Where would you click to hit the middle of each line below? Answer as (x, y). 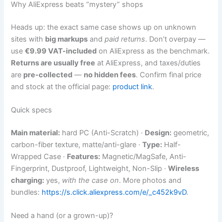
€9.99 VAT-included (61, 51)
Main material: (36, 133)
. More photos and (150, 180)
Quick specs (32, 110)
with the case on (91, 180)
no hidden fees (110, 75)
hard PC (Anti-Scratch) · (103, 133)
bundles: (27, 192)
